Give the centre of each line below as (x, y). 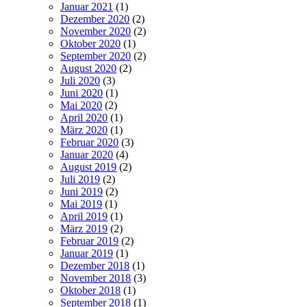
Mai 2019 (81, 204)
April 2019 (84, 217)
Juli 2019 (80, 180)
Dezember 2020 (95, 19)
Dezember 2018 (95, 266)
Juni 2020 (82, 93)
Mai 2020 (81, 106)
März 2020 (84, 130)
